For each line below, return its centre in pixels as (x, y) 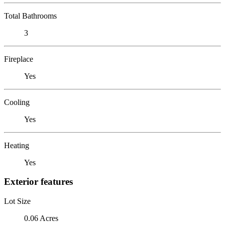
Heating (17, 145)
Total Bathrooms (30, 16)
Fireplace (19, 59)
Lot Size (17, 201)
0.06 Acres (41, 218)
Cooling (17, 102)
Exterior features (38, 182)
